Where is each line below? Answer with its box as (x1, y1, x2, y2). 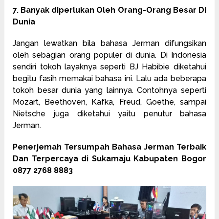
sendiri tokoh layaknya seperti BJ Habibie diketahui (13, 62, 206, 71)
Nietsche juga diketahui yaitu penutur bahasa (13, 109, 206, 118)
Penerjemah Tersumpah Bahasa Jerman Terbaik (13, 142, 206, 152)
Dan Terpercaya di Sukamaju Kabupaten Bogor (13, 153, 206, 163)
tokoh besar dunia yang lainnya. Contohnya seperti (13, 85, 206, 95)
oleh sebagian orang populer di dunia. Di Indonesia (13, 50, 206, 60)
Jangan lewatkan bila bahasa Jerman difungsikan (13, 38, 206, 48)
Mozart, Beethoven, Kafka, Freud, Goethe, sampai (13, 97, 206, 107)
